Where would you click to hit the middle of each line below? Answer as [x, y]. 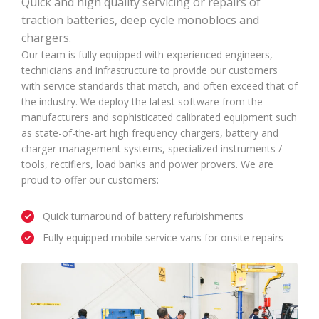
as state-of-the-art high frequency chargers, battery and [150, 133]
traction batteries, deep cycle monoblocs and [140, 20]
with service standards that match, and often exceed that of [159, 86]
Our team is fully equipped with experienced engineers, [147, 54]
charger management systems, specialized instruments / [152, 148]
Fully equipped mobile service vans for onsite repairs [163, 237]
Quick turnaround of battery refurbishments [143, 216]
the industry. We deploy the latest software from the [142, 101]
